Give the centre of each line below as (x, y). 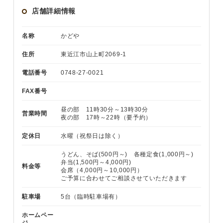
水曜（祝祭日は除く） (92, 136)
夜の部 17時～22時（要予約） (106, 118)
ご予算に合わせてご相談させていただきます (124, 178)
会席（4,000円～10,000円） (102, 170)
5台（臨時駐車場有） (91, 197)
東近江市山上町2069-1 (93, 55)
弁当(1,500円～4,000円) (96, 163)
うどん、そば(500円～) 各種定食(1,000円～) (127, 155)
